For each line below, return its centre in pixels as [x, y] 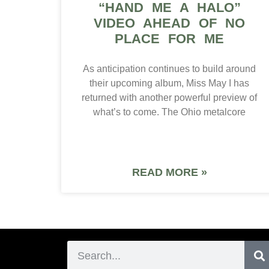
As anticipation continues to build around [169, 69]
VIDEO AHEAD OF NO [169, 23]
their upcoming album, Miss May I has [169, 83]
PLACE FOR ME [169, 39]
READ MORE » [169, 173]
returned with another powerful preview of [169, 98]
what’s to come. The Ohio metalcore [169, 112]
